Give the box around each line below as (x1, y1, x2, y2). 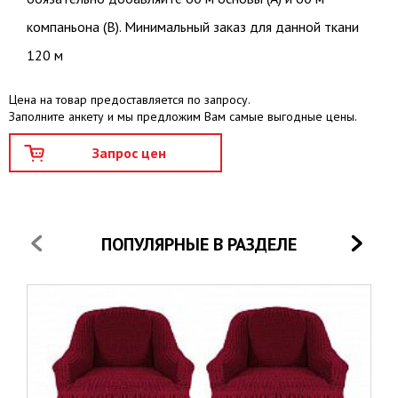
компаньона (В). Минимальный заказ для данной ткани (27, 17, 359, 36)
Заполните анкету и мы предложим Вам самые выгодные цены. (9, 107, 357, 124)
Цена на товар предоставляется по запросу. (9, 91, 251, 107)
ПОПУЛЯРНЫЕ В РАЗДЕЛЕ (101, 232, 297, 256)
